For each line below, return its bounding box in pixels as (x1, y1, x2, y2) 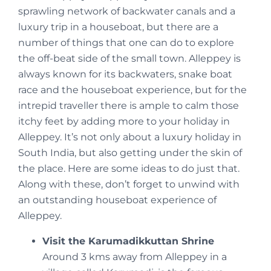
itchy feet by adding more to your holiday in (18, 115, 230, 127)
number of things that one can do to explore (18, 36, 234, 48)
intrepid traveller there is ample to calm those (18, 99, 239, 111)
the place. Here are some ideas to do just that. (18, 162, 240, 174)
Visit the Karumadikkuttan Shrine (42, 235, 214, 247)
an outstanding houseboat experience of (18, 194, 217, 206)
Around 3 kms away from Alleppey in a (42, 250, 227, 263)
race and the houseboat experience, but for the (18, 83, 247, 96)
